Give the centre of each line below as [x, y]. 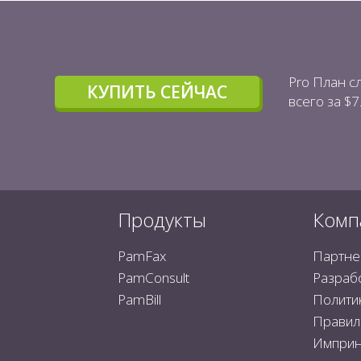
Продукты [162, 220]
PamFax [141, 256]
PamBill [139, 299]
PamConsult [153, 278]
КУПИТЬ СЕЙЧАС [157, 91]
